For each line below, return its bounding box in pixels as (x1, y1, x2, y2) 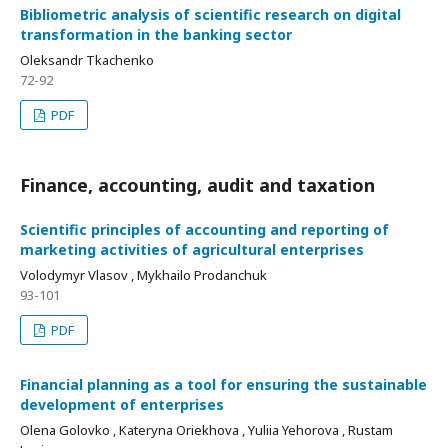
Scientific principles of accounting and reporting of (20, 220, 389, 239)
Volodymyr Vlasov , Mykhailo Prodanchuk (20, 266, 267, 284)
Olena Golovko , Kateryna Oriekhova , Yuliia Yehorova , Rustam (20, 421, 393, 439)
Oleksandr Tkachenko (20, 51, 154, 69)
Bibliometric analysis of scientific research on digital (20, 5, 401, 24)
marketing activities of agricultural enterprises (20, 240, 364, 259)
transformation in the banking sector (20, 25, 292, 44)
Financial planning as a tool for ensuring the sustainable (20, 375, 427, 394)
